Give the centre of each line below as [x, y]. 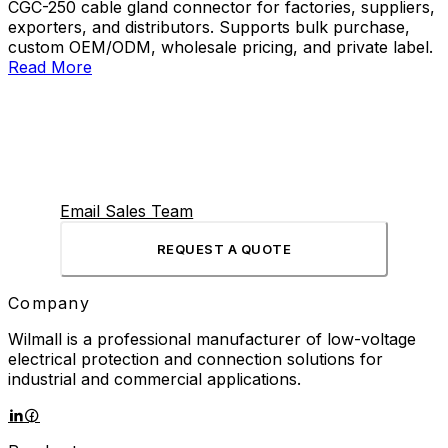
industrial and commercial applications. [154, 378]
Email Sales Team [127, 210]
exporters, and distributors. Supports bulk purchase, [209, 26]
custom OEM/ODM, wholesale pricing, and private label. [220, 46]
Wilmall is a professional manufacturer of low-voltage [212, 338]
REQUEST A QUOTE [224, 248]
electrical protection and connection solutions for [195, 358]
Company [49, 302]
